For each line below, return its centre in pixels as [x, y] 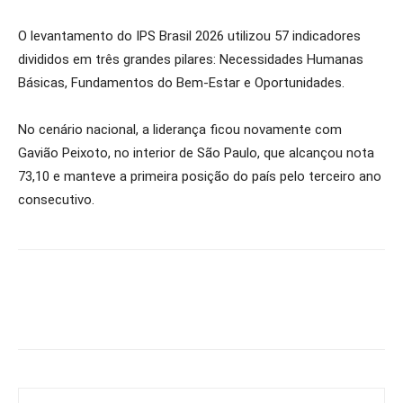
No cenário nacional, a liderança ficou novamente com [180, 130]
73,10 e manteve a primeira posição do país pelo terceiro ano [200, 176]
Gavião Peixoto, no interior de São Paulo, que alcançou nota [196, 153]
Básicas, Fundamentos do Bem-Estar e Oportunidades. [181, 83]
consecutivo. [56, 200]
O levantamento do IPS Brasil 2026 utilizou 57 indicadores [189, 36]
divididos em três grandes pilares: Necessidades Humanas [191, 59]
